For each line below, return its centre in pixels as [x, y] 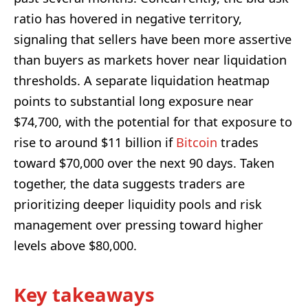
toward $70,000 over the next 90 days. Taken [144, 163]
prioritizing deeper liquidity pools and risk [138, 204]
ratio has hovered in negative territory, [128, 18]
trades [238, 142]
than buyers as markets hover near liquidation [150, 59]
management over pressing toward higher [139, 224]
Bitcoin [197, 142]
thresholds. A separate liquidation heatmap [142, 80]
